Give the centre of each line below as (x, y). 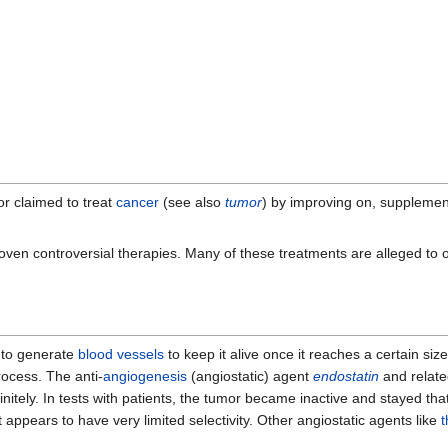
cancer (137, 202)
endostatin (346, 376)
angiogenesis (145, 376)
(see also (192, 202)
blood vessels (121, 354)
